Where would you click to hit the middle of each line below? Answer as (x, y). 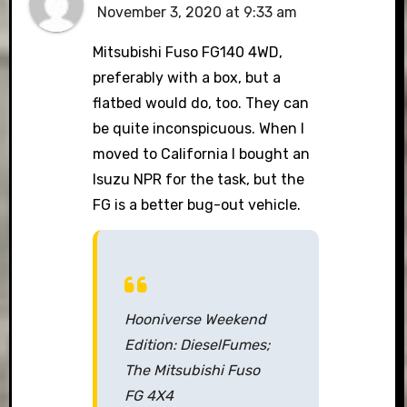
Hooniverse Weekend (196, 319)
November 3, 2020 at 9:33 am (198, 12)
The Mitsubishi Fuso (193, 370)
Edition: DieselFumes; (198, 344)
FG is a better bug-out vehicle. (197, 204)
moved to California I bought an (202, 154)
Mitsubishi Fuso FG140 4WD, (188, 52)
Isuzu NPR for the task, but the (199, 179)
